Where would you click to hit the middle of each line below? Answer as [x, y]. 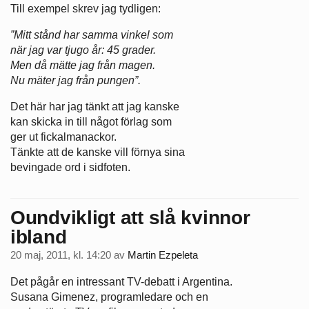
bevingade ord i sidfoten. [70, 167]
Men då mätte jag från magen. [83, 65]
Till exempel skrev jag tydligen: [86, 8]
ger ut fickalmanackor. [63, 137]
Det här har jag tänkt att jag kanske [95, 106]
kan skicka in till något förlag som [91, 121]
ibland [39, 237]
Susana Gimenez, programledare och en [109, 297]
